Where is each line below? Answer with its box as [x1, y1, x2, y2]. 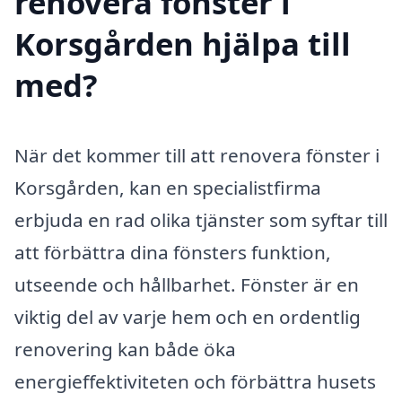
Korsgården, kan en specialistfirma [14, 174, 321, 200]
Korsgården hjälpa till [14, 22, 351, 65]
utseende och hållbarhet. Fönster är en [14, 271, 359, 297]
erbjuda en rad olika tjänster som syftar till [14, 206, 388, 232]
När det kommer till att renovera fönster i [14, 142, 380, 168]
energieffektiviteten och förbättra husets [14, 368, 376, 394]
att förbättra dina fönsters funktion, [14, 239, 331, 265]
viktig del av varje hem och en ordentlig [14, 303, 361, 329]
